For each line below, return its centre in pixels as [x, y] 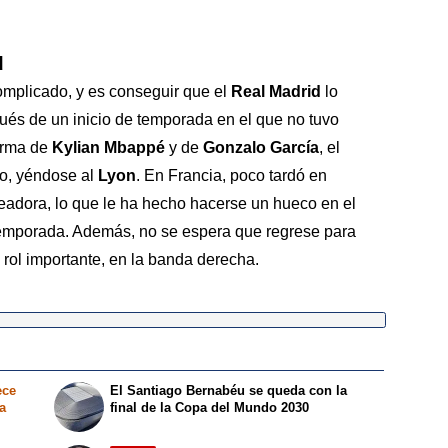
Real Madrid [276, 92]
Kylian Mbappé [108, 148]
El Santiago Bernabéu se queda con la [229, 390]
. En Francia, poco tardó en [231, 176]
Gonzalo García [261, 148]
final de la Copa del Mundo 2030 [210, 407]
